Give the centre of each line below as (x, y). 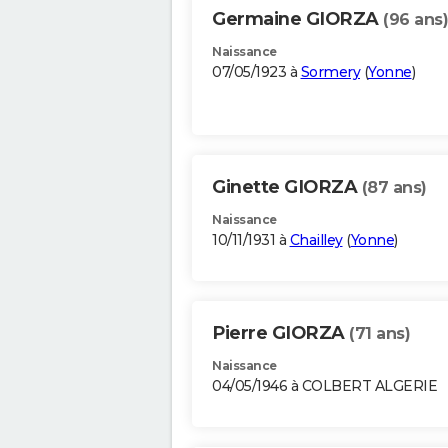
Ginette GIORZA (287, 187)
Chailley (316, 240)
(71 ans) (379, 334)
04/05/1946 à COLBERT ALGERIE (324, 386)
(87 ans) (394, 188)
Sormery (330, 72)
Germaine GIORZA (297, 19)
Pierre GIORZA (280, 333)
